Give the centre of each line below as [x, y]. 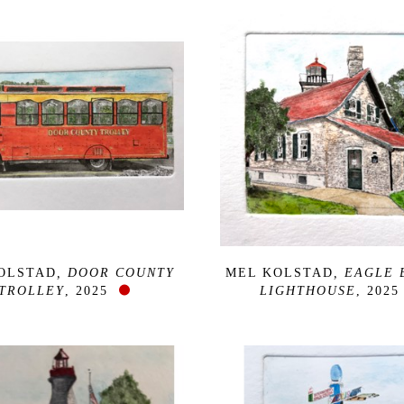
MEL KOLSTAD [280, 272]
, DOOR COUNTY [115, 272]
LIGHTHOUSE [308, 290]
